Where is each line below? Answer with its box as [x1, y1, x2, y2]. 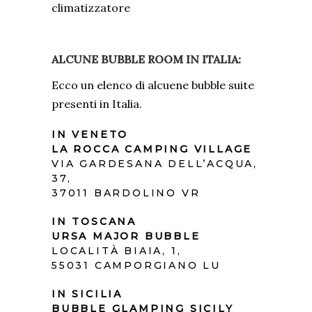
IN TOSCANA [52, 215, 136, 228]
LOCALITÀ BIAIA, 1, [52, 244, 182, 258]
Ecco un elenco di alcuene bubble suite [52, 78, 254, 93]
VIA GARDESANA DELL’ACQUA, [52, 157, 258, 171]
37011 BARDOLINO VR [52, 187, 201, 200]
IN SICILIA [52, 288, 123, 301]
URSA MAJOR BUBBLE [52, 230, 201, 243]
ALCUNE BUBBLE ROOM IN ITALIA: [52, 52, 241, 67]
